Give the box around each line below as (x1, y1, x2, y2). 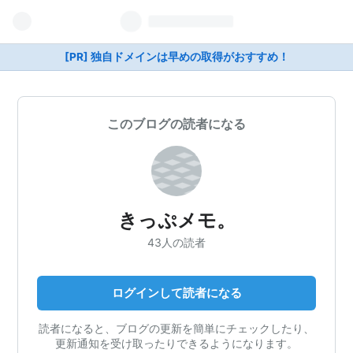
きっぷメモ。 (117, 209, 236, 232)
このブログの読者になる (107, 116, 246, 132)
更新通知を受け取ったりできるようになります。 (55, 336, 298, 350)
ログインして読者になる (111, 284, 242, 300)
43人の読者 (147, 235, 206, 249)
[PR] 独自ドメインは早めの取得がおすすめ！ (64, 50, 289, 63)
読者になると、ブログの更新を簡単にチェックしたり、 (39, 321, 314, 335)
